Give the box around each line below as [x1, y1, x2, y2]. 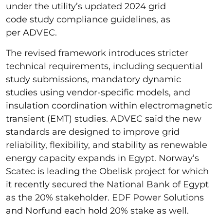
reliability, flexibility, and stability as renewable [6, 139, 207, 150]
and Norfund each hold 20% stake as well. [6, 205, 194, 216]
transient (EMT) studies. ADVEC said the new [6, 113, 201, 124]
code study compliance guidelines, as [6, 14, 170, 25]
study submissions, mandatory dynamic [6, 73, 181, 85]
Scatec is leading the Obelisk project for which [6, 165, 209, 177]
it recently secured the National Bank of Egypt [6, 179, 209, 190]
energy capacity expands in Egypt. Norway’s [6, 152, 199, 163]
